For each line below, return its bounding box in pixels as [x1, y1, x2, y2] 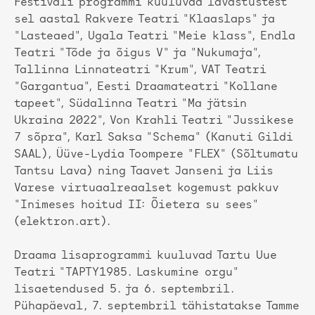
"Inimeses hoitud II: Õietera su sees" [14, 200, 257, 212]
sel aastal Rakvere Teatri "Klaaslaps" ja [14, 14, 275, 26]
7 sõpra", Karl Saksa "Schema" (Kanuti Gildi [14, 132, 292, 144]
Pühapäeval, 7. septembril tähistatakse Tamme [14, 301, 300, 313]
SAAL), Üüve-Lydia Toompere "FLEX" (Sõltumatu [14, 149, 298, 161]
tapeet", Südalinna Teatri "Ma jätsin [14, 98, 247, 110]
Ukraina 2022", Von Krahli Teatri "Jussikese [14, 115, 294, 127]
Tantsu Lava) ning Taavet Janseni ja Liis [14, 166, 274, 178]
